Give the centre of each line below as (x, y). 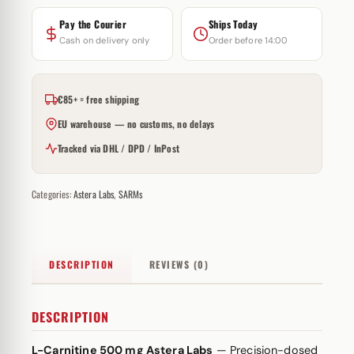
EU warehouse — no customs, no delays (136, 124)
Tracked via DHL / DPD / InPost (119, 148)
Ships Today (233, 24)
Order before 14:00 (248, 40)
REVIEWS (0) (179, 264)
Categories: (53, 194)
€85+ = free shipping (98, 99)
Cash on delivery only (105, 40)
